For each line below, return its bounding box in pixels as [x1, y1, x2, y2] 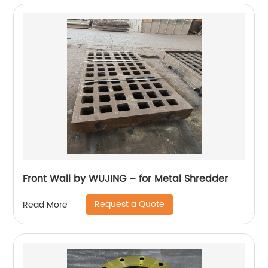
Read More [23, 197, 68, 212]
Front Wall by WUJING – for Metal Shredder [23, 171, 229, 187]
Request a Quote [95, 197, 165, 211]
